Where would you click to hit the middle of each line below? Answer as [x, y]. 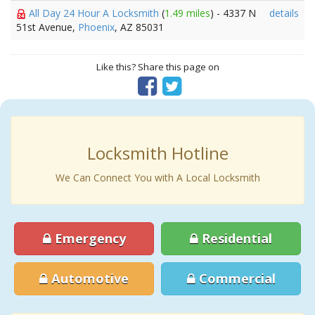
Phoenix [96, 27]
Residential [235, 238]
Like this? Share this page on [157, 67]
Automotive [88, 278]
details [284, 13]
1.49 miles [187, 13]
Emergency [88, 238]
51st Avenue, [47, 27]
